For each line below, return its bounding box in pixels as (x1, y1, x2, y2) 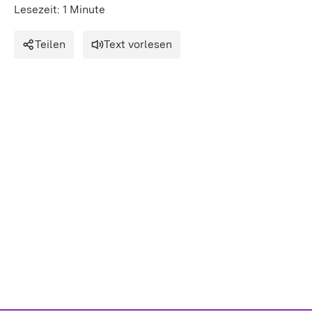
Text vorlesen (104, 38, 172, 51)
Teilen (35, 38, 65, 51)
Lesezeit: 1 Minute (14, 3, 105, 16)
